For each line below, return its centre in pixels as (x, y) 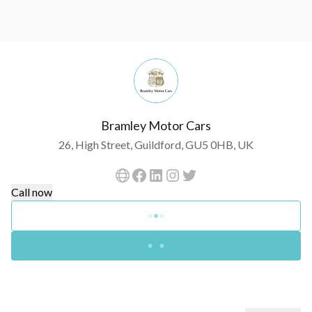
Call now (32, 192)
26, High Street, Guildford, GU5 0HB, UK (156, 145)
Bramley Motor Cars (156, 125)
